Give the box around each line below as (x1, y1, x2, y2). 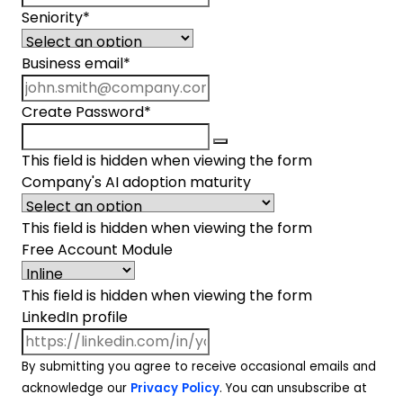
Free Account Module (22, 242, 173, 257)
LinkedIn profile (22, 309, 128, 325)
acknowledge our (22, 381, 130, 395)
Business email (22, 56, 123, 71)
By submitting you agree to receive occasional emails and (22, 360, 376, 373)
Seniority (22, 10, 83, 25)
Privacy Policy (130, 381, 219, 395)
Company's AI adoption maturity (22, 175, 251, 190)
